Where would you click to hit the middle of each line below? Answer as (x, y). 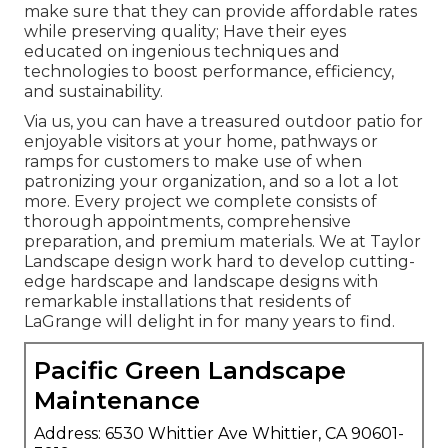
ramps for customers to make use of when (193, 162)
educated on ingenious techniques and (182, 52)
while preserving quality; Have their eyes (185, 32)
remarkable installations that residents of (187, 302)
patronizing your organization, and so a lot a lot (211, 182)
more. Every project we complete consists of (200, 202)
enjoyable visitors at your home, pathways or (201, 142)
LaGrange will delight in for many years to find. (209, 322)
